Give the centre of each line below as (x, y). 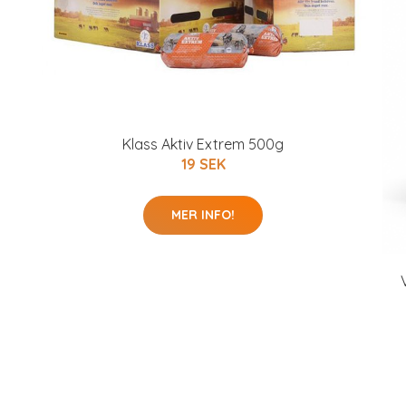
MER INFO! (203, 215)
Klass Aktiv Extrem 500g (203, 145)
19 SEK (203, 164)
